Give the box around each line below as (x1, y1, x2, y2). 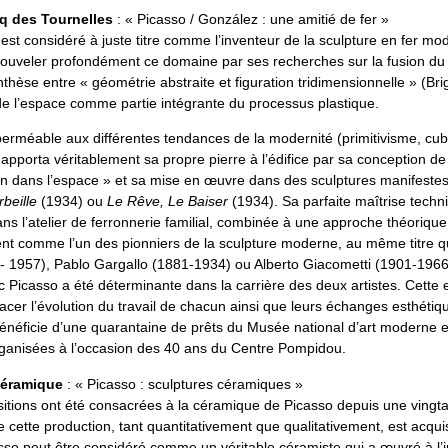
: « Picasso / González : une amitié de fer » (113, 10, 389, 27)
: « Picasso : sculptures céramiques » (63, 375, 303, 392)
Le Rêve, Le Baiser (107, 193, 228, 210)
